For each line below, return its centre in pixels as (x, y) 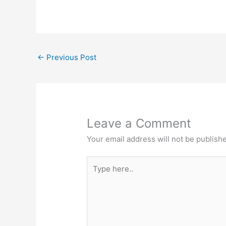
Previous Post (70, 57)
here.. (97, 174)
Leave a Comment (139, 123)
